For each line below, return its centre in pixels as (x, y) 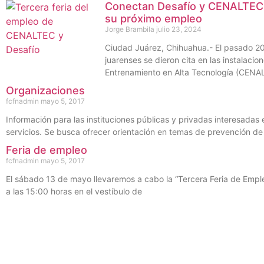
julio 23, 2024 (179, 29)
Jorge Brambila (130, 29)
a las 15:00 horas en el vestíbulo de (74, 192)
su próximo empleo (153, 19)
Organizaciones (45, 91)
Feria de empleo (47, 150)
